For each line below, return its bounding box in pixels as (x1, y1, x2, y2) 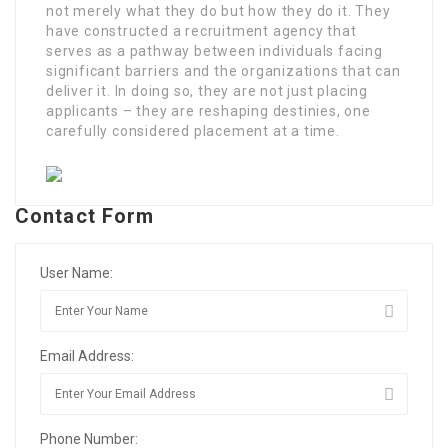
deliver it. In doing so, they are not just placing (46, 83, 368, 99)
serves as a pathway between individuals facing (46, 43, 383, 59)
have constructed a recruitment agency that (46, 23, 357, 39)
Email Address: (40, 348, 134, 364)
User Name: (40, 265, 113, 281)
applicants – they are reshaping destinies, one (46, 103, 371, 119)
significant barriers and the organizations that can (46, 63, 401, 79)
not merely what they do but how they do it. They (46, 3, 391, 19)
